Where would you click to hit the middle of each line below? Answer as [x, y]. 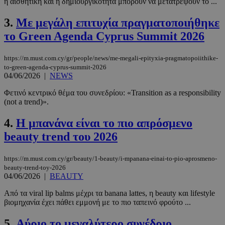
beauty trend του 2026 [61, 137]
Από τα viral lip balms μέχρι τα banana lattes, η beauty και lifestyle [109, 193]
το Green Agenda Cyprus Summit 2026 [104, 36]
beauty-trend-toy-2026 [35, 168]
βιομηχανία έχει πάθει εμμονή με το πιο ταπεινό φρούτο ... [97, 202]
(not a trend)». [26, 102]
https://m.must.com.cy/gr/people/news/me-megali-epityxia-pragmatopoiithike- [111, 58]
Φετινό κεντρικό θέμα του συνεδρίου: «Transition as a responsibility [113, 93]
